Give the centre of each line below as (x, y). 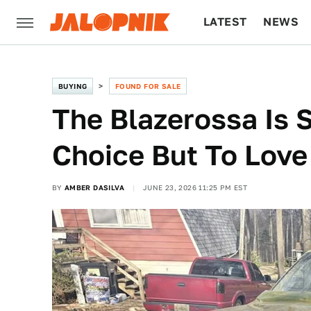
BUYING (73, 86)
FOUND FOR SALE (148, 86)
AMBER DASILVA (94, 187)
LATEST (225, 22)
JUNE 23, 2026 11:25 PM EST (195, 187)
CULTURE (230, 66)
